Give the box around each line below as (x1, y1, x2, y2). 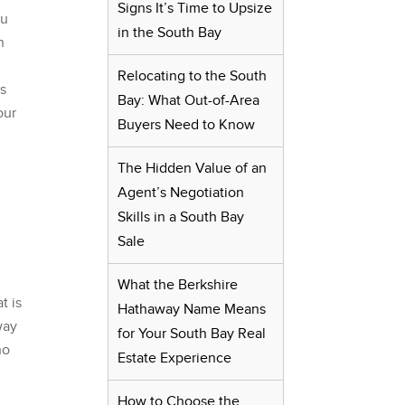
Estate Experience (118, 350, 232, 368)
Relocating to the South (118, 68, 268, 86)
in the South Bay (118, 24, 222, 42)
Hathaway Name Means (118, 301, 267, 319)
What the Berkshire (118, 277, 239, 295)
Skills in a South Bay (118, 209, 245, 227)
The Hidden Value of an (118, 160, 268, 178)
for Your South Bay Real (118, 325, 267, 344)
